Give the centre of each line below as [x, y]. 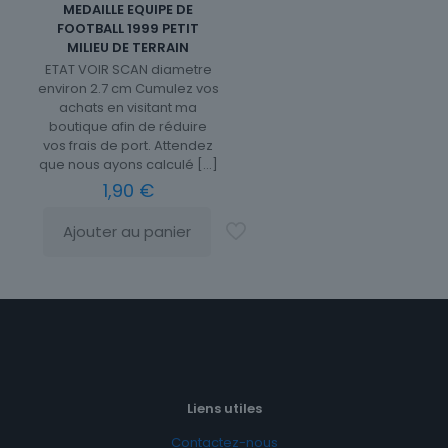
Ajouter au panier [127, 232]
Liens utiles [224, 409]
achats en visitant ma [128, 108]
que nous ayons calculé [116, 165]
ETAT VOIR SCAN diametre [128, 70]
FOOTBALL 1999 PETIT [128, 29]
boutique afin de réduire [128, 127]
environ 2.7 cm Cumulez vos [128, 89]
